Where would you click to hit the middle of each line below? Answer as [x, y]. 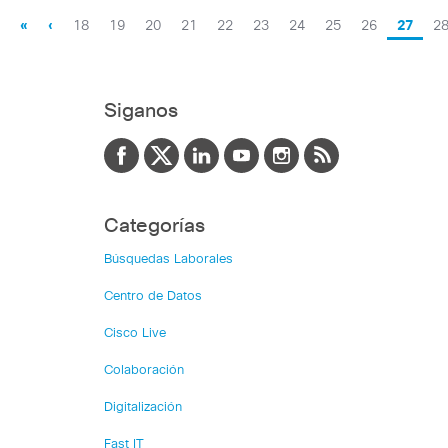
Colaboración [144, 371]
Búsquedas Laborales [168, 260]
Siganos [141, 111]
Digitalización [143, 408]
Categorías [154, 226]
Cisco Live [135, 334]
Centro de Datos [153, 297]
